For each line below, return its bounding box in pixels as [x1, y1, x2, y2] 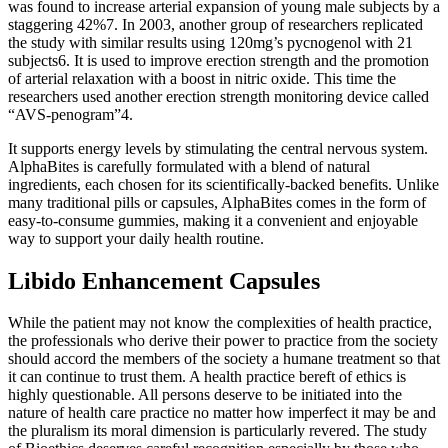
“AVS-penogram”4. [8, 105, 133, 123]
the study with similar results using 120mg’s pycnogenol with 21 [8, 33, 413, 51]
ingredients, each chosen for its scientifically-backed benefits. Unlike [8, 175, 439, 193]
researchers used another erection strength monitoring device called [8, 87, 429, 105]
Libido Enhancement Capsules [8, 267, 320, 294]
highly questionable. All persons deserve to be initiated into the [8, 386, 402, 404]
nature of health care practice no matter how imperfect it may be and [8, 404, 436, 422]
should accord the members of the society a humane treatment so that [8, 350, 440, 368]
